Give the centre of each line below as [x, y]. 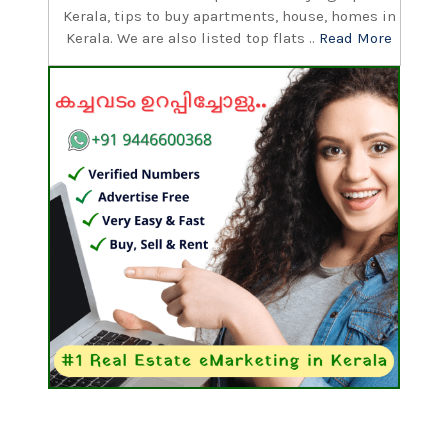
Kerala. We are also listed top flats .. [193, 38]
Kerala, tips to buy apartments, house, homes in [229, 16]
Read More [356, 38]
